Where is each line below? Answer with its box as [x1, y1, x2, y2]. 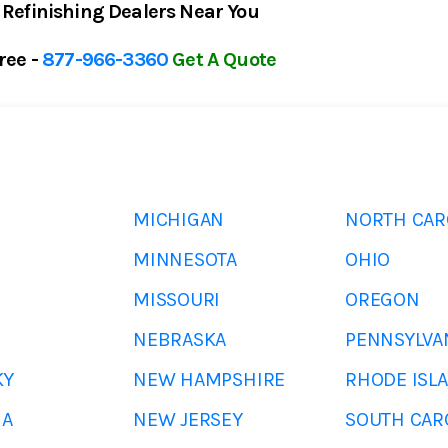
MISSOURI [133, 288, 221, 311]
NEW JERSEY [133, 408, 243, 431]
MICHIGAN [133, 208, 225, 231]
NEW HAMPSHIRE [133, 368, 286, 391]
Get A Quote [172, 48, 277, 71]
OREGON [345, 288, 420, 311]
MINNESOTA [133, 248, 238, 271]
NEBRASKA [133, 328, 227, 351]
